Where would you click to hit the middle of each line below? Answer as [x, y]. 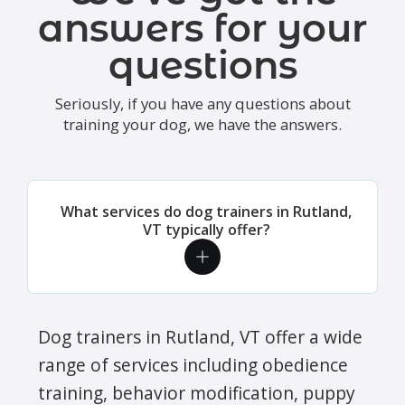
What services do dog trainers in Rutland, [206, 211]
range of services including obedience [193, 364]
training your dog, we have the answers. [202, 124]
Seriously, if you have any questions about [202, 103]
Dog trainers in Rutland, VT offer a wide [200, 336]
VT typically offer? [206, 229]
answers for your [202, 28]
